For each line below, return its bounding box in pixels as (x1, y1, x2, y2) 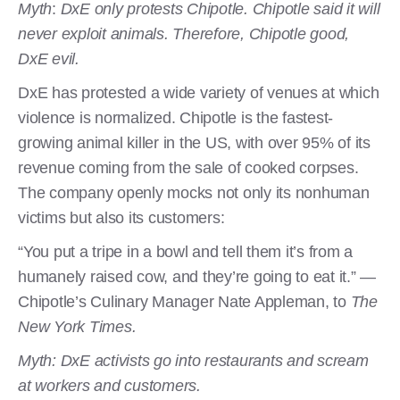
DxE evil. (18, 49, 79, 68)
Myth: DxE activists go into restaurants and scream (18, 351, 369, 370)
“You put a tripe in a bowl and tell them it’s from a (18, 242, 353, 261)
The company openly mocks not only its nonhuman (18, 183, 370, 202)
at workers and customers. (18, 376, 205, 395)
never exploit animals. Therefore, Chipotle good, (18, 24, 349, 43)
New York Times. (18, 317, 137, 336)
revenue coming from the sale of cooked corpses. (18, 158, 362, 177)
